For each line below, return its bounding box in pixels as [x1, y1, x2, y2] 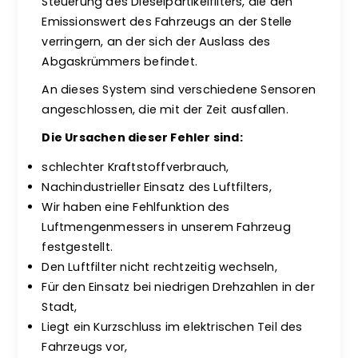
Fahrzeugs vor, [42, 339, 128, 355]
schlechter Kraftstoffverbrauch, [42, 159, 229, 175]
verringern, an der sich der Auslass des [42, 34, 271, 50]
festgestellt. [42, 239, 113, 255]
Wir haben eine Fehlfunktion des [42, 199, 230, 215]
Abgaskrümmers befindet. [42, 54, 198, 70]
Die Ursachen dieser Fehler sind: [42, 129, 243, 145]
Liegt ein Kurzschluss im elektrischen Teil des [42, 319, 303, 335]
